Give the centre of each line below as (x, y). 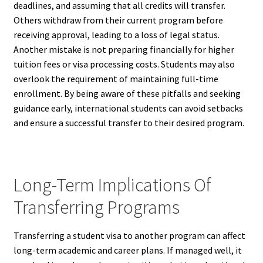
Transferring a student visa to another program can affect (129, 235)
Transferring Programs (96, 207)
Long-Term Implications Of (112, 185)
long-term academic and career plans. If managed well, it (127, 250)
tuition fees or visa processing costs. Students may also (124, 64)
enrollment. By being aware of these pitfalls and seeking (127, 94)
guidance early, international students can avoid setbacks (128, 108)
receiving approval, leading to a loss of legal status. (116, 35)
